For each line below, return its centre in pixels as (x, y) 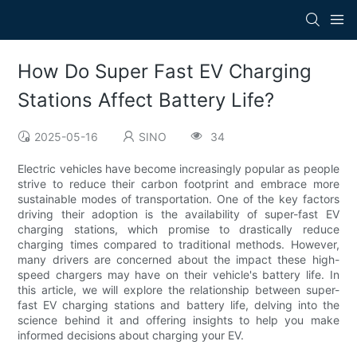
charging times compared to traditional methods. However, (178, 245)
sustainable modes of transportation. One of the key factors (178, 199)
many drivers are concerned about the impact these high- (178, 260)
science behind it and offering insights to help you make (178, 320)
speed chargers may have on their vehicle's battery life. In (178, 275)
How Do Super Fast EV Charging (165, 72)
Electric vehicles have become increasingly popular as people (178, 169)
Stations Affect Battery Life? (146, 100)
